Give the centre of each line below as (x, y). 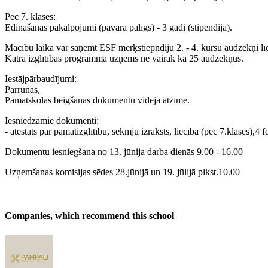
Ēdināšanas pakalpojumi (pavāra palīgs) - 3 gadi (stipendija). (118, 27)
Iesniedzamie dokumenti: (52, 120)
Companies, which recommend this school (89, 216)
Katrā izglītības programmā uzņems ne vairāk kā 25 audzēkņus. (124, 58)
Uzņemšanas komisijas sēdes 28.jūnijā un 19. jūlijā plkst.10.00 (122, 172)
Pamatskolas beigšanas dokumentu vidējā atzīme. (97, 100)
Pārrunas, (22, 89)
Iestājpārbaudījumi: (41, 78)
